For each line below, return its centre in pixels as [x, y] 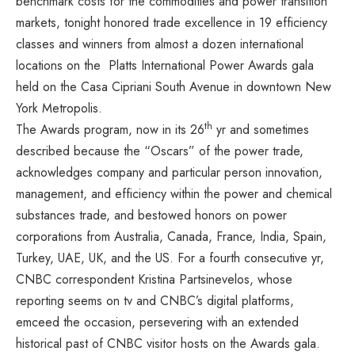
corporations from [65, 236]
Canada [188, 236]
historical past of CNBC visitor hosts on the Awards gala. [176, 343]
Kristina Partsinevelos [194, 279]
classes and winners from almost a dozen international [160, 44]
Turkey [33, 258]
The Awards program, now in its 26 [110, 129]
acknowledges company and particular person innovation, [169, 172]
